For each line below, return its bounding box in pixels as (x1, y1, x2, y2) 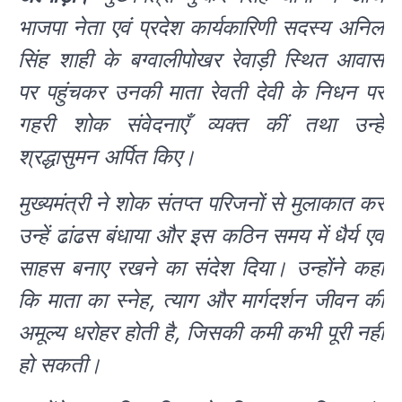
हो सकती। (18, 351, 101, 378)
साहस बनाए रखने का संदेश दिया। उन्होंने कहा (18, 254, 384, 281)
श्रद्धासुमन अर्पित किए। (18, 143, 196, 170)
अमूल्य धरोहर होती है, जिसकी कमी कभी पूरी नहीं (18, 319, 384, 345)
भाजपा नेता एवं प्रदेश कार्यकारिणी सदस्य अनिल (18, 13, 384, 40)
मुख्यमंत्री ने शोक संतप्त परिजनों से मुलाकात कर (18, 189, 384, 216)
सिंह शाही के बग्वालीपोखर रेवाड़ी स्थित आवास (18, 46, 384, 73)
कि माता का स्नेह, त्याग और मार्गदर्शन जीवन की (18, 286, 384, 313)
